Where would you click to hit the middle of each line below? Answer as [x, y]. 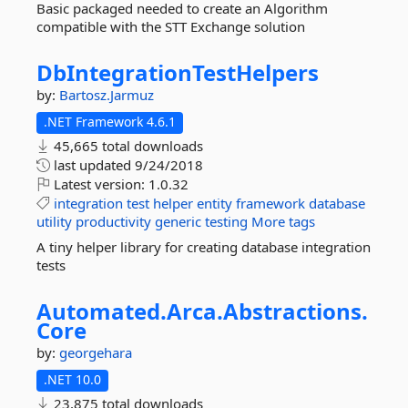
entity [214, 203]
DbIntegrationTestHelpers [178, 72]
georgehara [96, 352]
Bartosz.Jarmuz [107, 95]
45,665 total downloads [127, 146]
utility [54, 221]
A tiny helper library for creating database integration [204, 247]
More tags [283, 221]
